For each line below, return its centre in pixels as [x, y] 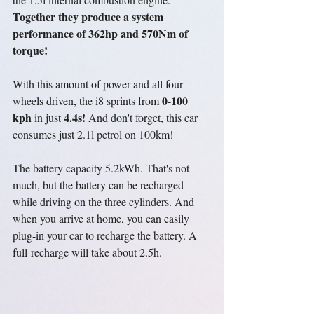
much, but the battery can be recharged [100, 185]
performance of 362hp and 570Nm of [102, 33]
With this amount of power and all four [99, 84]
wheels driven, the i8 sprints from [87, 101]
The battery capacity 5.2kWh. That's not [102, 168]
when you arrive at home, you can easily [102, 218]
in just [48, 117]
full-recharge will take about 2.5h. [87, 252]
